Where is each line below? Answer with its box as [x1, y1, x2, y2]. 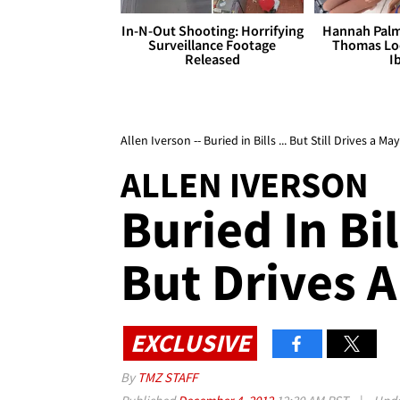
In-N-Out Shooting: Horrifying [121, 21, 304, 40]
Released [184, 50, 240, 69]
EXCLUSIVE [130, 326, 250, 359]
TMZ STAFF [137, 369, 197, 387]
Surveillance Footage [148, 36, 277, 54]
